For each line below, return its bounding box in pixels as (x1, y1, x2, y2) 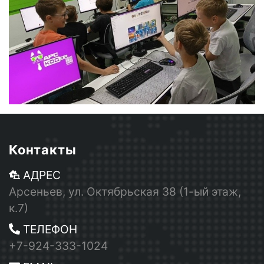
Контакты (9, 142, 77, 157)
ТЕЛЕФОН (20, 222, 78, 236)
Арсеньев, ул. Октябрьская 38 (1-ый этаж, (9, 184, 241, 199)
